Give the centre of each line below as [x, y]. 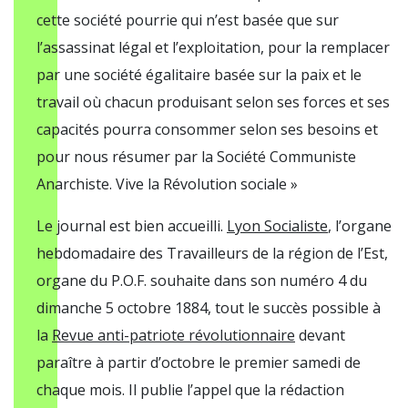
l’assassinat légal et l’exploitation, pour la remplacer [213, 47]
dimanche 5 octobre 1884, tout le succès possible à [209, 308]
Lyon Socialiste [277, 226]
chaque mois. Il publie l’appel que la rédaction [190, 390]
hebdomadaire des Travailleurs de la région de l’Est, [212, 253]
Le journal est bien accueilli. [132, 226]
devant [320, 335]
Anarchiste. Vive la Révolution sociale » [167, 184]
